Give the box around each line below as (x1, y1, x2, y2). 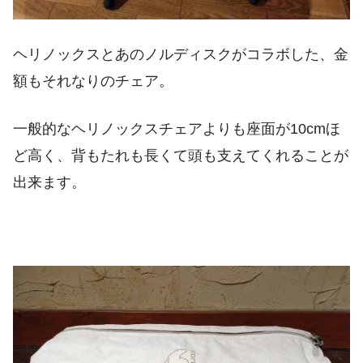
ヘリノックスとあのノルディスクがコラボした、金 (13, 45, 348, 62)
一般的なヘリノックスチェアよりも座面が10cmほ (13, 121, 340, 138)
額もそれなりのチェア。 (13, 72, 173, 89)
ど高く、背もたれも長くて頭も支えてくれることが (13, 147, 348, 164)
